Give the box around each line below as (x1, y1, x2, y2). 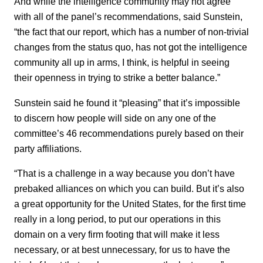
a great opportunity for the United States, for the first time (14, 198, 246, 210)
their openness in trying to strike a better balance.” (14, 72, 220, 83)
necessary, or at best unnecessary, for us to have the (14, 244, 230, 255)
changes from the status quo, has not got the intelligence (14, 42, 247, 53)
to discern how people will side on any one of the (14, 112, 216, 123)
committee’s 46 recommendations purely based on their (14, 127, 244, 139)
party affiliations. (14, 143, 82, 154)
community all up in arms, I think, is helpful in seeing (14, 57, 230, 68)
